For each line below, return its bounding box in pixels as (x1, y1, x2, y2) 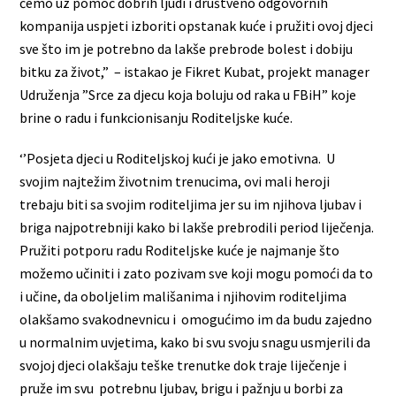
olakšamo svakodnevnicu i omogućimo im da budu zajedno (19, 310, 373, 329)
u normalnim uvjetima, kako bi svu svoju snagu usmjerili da (19, 333, 371, 352)
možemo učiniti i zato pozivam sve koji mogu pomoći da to (19, 264, 374, 283)
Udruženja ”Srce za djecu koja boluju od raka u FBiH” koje (19, 86, 357, 104)
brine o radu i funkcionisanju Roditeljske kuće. (19, 109, 293, 127)
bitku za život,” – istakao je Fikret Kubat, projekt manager (19, 63, 370, 81)
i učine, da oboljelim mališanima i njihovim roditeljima (19, 287, 347, 306)
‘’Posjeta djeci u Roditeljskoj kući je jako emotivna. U (19, 149, 336, 168)
